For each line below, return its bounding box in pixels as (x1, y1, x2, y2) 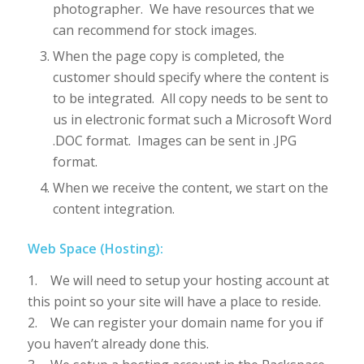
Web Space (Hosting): (27, 239, 163, 258)
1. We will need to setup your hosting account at (27, 271, 329, 290)
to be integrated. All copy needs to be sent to (52, 89, 328, 107)
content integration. (52, 199, 175, 218)
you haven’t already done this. (27, 335, 209, 353)
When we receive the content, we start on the (52, 178, 328, 197)
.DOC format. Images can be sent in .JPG (52, 131, 297, 149)
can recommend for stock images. (52, 20, 257, 39)
